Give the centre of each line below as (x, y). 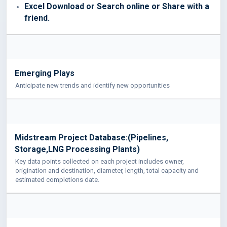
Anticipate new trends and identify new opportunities (92, 85)
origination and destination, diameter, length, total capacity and (107, 170)
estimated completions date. (57, 179)
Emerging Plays (45, 73)
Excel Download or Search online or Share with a (117, 6)
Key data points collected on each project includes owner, (100, 161)
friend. (37, 18)
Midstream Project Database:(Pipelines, (91, 137)
